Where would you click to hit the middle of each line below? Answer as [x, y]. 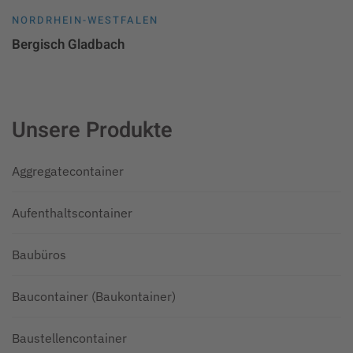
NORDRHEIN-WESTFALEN [85, 20]
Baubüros [39, 254]
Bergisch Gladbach [68, 44]
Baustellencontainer [69, 338]
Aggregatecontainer [68, 171]
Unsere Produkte [92, 130]
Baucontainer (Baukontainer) [94, 296]
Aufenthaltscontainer [72, 212]
